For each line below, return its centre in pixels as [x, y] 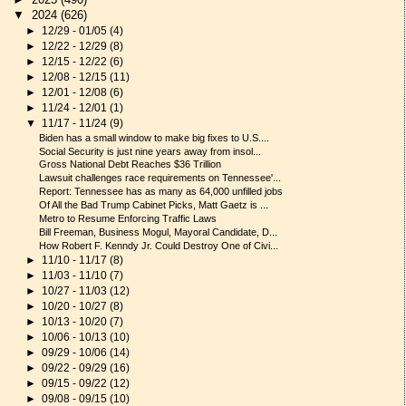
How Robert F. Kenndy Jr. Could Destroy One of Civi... [159, 245]
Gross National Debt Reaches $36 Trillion [130, 164]
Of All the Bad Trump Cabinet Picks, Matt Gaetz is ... [154, 204]
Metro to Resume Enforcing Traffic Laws [128, 218]
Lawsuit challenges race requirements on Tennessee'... [160, 178]
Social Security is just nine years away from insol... [150, 151]
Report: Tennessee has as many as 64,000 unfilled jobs [161, 192]
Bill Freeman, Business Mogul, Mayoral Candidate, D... [159, 232]
